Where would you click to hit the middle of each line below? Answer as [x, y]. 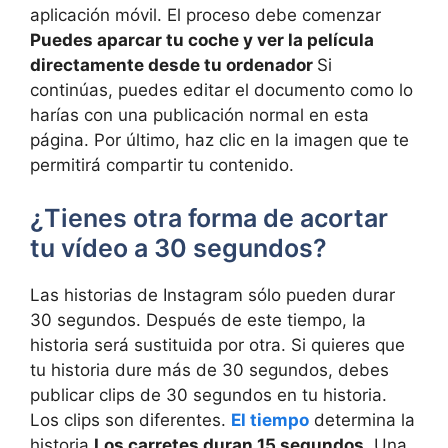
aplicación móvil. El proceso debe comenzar [205, 14]
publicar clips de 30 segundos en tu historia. [208, 395]
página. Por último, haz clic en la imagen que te [219, 139]
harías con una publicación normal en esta [199, 114]
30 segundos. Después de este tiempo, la [198, 320]
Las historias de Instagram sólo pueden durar [212, 295]
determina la [362, 420]
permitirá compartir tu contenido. [162, 164]
